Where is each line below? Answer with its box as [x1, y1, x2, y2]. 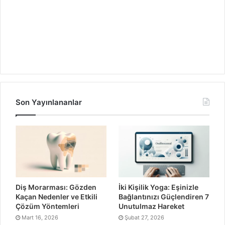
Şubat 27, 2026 [124, 213, 164, 221]
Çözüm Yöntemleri [16, 201, 79, 210]
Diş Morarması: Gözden [16, 182, 96, 191]
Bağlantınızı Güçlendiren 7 [118, 192, 209, 201]
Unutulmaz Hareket [118, 201, 184, 210]
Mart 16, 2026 [22, 213, 58, 221]
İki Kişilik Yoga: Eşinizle [118, 182, 198, 191]
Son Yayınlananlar [16, 97, 82, 107]
